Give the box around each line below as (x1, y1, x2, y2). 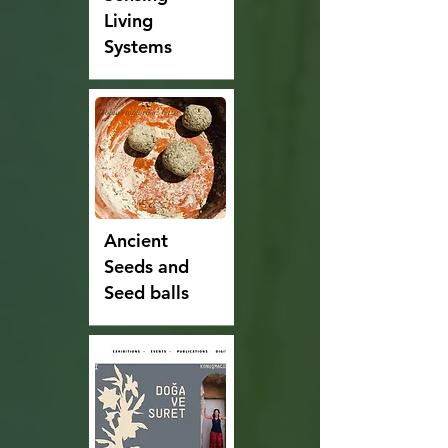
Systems (103, 35, 172, 59)
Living (103, 9, 153, 33)
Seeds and (103, 255, 189, 279)
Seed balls (103, 281, 189, 305)
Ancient (103, 229, 168, 253)
